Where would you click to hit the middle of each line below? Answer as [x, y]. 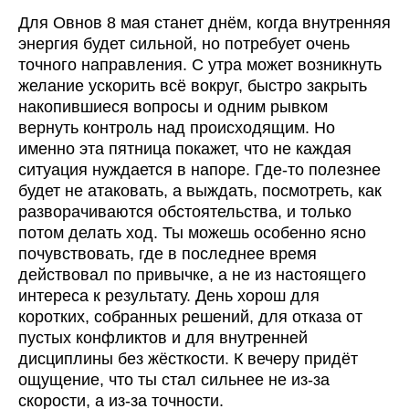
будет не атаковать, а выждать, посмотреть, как [200, 191]
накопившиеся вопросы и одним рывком [173, 107]
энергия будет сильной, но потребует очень [184, 44]
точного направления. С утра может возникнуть [200, 65]
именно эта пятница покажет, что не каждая [185, 149]
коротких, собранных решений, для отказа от [190, 317]
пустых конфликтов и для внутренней [163, 338]
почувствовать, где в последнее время [168, 254]
